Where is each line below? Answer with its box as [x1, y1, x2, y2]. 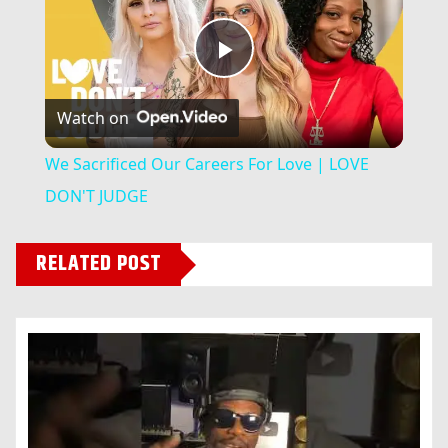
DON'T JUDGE [44, 185, 148, 208]
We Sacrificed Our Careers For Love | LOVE [44, 153, 369, 176]
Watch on [56, 106, 129, 129]
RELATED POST [36, 247, 161, 282]
